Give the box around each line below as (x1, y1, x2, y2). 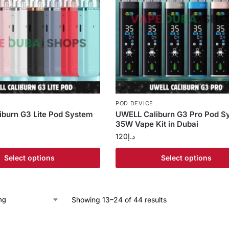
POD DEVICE (115, 99, 153, 107)
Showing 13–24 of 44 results (71, 195, 167, 204)
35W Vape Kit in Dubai (115, 119, 198, 129)
